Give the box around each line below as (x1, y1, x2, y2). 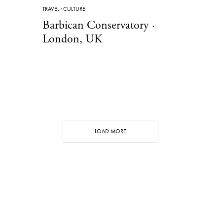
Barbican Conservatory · (42, 17, 155, 33)
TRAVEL (42, 4, 59, 13)
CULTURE (63, 4, 85, 13)
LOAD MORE (95, 127, 126, 135)
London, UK (42, 31, 102, 46)
